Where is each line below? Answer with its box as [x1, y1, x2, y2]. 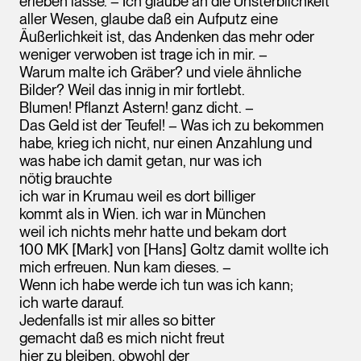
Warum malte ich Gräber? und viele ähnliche [19, 63, 301, 81]
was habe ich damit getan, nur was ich [19, 151, 262, 169]
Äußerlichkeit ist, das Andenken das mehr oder [19, 27, 314, 45]
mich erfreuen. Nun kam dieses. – [19, 258, 231, 276]
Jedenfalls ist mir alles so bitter [19, 311, 215, 329]
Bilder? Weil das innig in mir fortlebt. [19, 81, 245, 98]
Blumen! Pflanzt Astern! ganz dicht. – [19, 98, 254, 116]
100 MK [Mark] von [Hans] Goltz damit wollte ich [19, 240, 329, 258]
